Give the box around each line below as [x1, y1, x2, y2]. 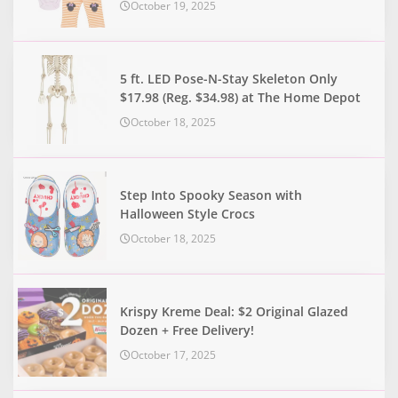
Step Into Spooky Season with [120, 186, 302, 203]
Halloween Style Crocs [120, 204, 255, 222]
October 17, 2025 [131, 346, 216, 362]
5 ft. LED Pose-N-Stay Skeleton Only [120, 69, 338, 87]
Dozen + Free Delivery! [120, 321, 254, 338]
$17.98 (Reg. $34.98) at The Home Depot [120, 88, 361, 106]
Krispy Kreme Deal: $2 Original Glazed [120, 302, 348, 320]
